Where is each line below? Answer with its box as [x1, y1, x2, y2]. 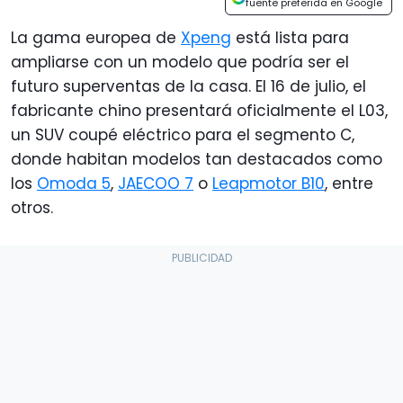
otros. [11, 197, 53, 219]
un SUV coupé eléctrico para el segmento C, [11, 124, 354, 147]
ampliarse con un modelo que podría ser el [11, 51, 349, 74]
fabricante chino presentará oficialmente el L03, [11, 100, 388, 122]
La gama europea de [11, 27, 181, 49]
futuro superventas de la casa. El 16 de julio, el [11, 76, 366, 98]
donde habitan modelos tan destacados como [11, 148, 382, 171]
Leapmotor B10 [212, 173, 325, 195]
